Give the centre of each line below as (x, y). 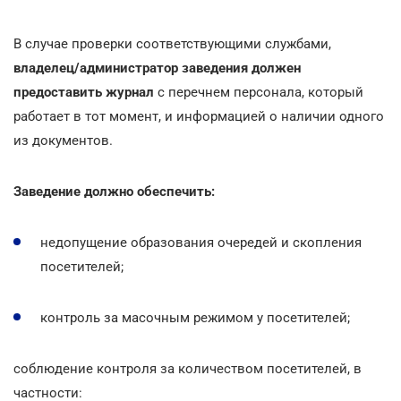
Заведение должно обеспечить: (114, 191)
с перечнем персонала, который (260, 92)
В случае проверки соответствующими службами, (172, 43)
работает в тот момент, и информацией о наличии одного (199, 116)
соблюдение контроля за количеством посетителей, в (188, 368)
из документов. (63, 140)
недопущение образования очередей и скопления (201, 242)
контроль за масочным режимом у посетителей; (195, 317)
